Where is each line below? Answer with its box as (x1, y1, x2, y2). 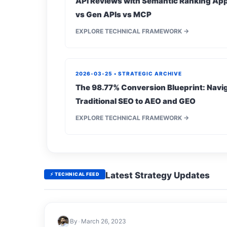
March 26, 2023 (81, 217, 126, 225)
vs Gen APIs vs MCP (75, 10, 152, 19)
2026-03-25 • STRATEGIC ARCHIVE (75, 70, 182, 77)
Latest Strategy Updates (105, 170, 210, 180)
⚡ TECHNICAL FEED (50, 171, 99, 177)
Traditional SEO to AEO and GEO (75, 96, 196, 106)
